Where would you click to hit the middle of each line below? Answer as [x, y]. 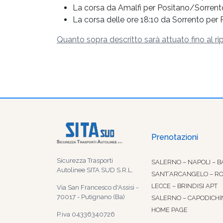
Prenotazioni [175, 137]
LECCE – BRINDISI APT [184, 186]
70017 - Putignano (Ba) [91, 197]
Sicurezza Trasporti [85, 161]
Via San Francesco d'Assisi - [98, 188]
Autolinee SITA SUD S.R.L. [95, 170]
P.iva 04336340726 [86, 215]
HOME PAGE [169, 210]
